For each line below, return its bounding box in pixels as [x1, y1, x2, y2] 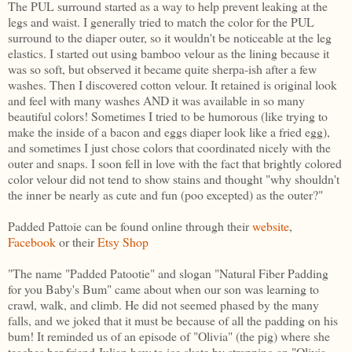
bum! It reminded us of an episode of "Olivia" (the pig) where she [8, 328, 330, 345]
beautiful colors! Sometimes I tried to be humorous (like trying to [8, 108, 328, 125]
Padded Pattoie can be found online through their [8, 218, 252, 235]
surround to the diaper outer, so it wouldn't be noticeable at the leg [8, 29, 332, 46]
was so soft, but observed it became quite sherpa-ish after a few [8, 60, 317, 78]
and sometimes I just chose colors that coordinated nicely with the [8, 139, 331, 156]
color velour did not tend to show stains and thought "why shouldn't [8, 170, 339, 188]
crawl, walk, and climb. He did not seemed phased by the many [8, 296, 319, 313]
